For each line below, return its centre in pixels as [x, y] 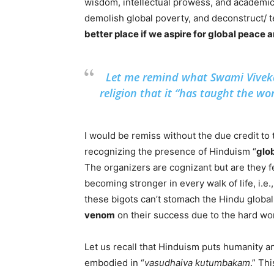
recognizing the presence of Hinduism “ [170, 151]
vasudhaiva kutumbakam [197, 263]
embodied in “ [114, 263]
